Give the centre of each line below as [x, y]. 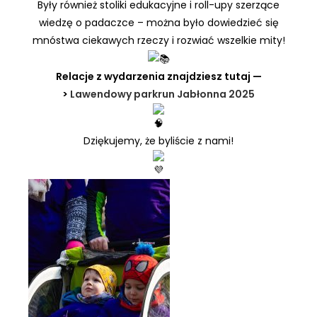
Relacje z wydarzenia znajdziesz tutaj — [158, 76]
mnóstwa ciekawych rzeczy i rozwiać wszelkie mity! [158, 41]
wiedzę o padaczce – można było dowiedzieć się [158, 23]
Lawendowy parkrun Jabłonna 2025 [162, 94]
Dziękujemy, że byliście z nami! [158, 140]
